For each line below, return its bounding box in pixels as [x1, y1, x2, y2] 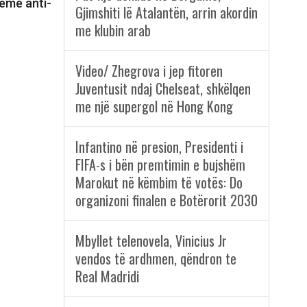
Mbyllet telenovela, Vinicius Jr [75, 230, 227, 251]
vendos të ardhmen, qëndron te [75, 248, 236, 269]
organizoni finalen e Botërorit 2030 [75, 190, 258, 211]
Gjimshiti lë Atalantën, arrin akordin [75, 2, 258, 23]
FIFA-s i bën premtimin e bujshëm [75, 154, 245, 175]
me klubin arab [75, 20, 151, 41]
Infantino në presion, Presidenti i [75, 136, 243, 158]
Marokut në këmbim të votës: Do [75, 172, 243, 193]
